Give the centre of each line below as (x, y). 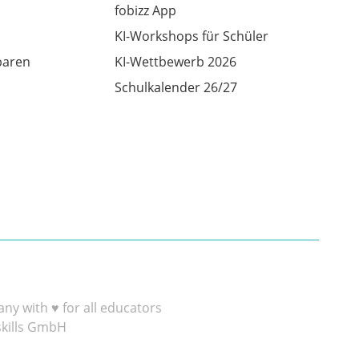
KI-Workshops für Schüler (191, 36)
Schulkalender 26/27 (175, 88)
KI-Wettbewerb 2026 (175, 62)
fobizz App (145, 11)
